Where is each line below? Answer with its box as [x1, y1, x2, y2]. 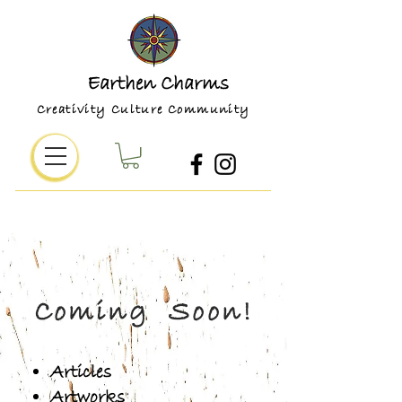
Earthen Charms [86, 71, 229, 97]
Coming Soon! [33, 295, 254, 331]
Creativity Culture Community [22, 101, 250, 118]
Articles [50, 361, 111, 384]
